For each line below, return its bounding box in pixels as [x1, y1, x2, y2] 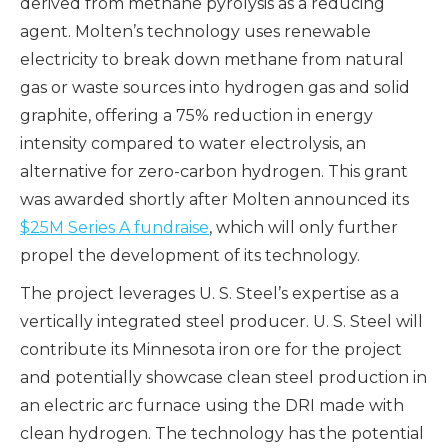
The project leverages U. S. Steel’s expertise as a [20, 284, 399, 304]
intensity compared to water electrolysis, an [20, 134, 366, 154]
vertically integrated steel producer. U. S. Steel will [20, 312, 423, 332]
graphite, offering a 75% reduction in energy [20, 106, 373, 126]
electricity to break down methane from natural [20, 50, 404, 70]
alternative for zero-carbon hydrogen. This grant [20, 162, 408, 182]
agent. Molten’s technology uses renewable [20, 22, 371, 42]
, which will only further [209, 218, 398, 238]
